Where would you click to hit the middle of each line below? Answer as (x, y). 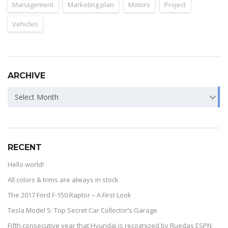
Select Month (37, 97)
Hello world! (26, 165)
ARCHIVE (26, 76)
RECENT (25, 148)
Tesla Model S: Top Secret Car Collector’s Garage (82, 210)
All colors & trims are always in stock (63, 180)
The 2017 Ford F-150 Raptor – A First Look (69, 195)
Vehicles (25, 24)
